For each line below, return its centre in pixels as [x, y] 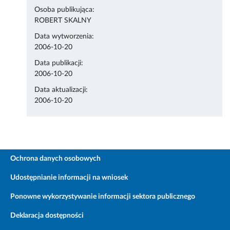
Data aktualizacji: [61, 90]
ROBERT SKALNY [63, 21]
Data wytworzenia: [64, 37]
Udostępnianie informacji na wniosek [69, 178]
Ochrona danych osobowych [55, 159]
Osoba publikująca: [65, 10]
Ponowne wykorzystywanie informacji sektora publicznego [103, 197]
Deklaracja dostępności [47, 216]
